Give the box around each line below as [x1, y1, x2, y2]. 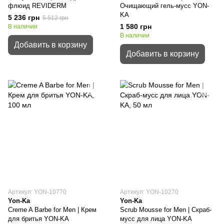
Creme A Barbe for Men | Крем [8, 206, 96, 213]
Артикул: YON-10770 [8, 188, 66, 195]
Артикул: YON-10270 [120, 188, 178, 195]
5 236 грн [8, 13, 39, 21]
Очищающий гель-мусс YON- [120, 2, 209, 9]
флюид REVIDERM [8, 2, 66, 9]
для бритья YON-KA [8, 215, 69, 222]
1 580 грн [120, 22, 151, 30]
